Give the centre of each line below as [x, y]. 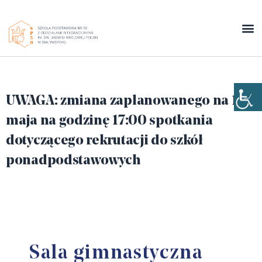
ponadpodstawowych [73, 161]
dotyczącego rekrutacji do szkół [104, 141]
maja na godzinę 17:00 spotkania [109, 121]
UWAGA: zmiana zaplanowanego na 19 [126, 101]
